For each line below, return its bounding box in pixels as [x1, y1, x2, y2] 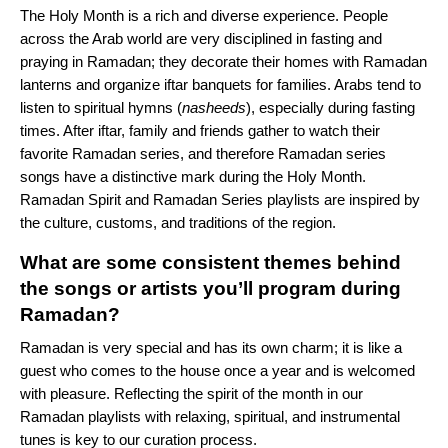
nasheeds [182, 99, 246, 117]
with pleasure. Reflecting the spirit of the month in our [20, 385, 363, 403]
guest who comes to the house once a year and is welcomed [20, 362, 415, 380]
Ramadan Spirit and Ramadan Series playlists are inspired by [20, 191, 420, 209]
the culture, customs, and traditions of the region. [20, 214, 340, 232]
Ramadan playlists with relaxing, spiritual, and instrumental [20, 408, 400, 426]
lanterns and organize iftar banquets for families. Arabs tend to [20, 76, 421, 94]
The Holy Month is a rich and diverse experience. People [20, 7, 388, 25]
